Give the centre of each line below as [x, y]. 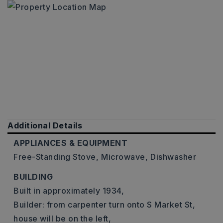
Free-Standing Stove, [56, 157]
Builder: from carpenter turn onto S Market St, [104, 205]
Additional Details [45, 125]
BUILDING [33, 177]
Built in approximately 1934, [69, 191]
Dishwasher [173, 157]
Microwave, [124, 157]
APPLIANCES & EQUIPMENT [70, 143]
